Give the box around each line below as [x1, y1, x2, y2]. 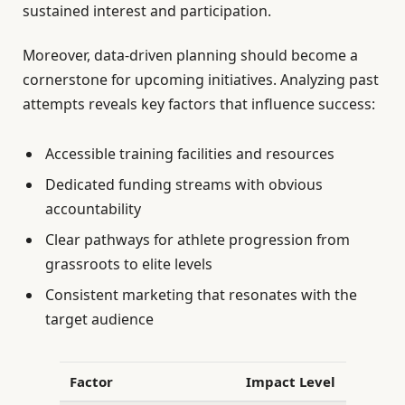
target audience [45, 309, 154, 330]
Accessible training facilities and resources [45, 144, 334, 165]
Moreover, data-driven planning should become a [23, 45, 358, 65]
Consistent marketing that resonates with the [45, 285, 357, 306]
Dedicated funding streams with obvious [45, 174, 323, 195]
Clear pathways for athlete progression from [45, 230, 350, 250]
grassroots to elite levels [45, 254, 212, 275]
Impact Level [245, 372, 335, 391]
